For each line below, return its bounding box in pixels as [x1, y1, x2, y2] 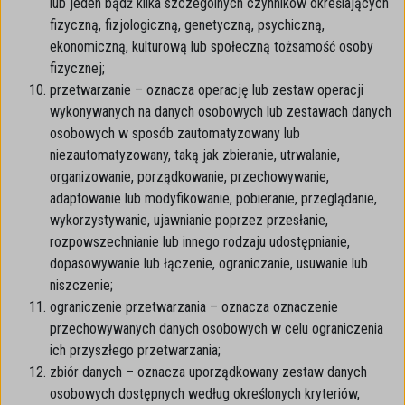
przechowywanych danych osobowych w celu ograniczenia [50, 320, 383, 337]
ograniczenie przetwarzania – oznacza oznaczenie [50, 298, 338, 316]
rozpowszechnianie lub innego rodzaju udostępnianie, [50, 233, 350, 250]
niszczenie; [50, 277, 113, 294]
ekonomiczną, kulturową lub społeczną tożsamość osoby [50, 38, 373, 55]
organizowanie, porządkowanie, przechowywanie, [50, 168, 329, 185]
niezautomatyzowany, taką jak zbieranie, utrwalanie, [50, 146, 340, 164]
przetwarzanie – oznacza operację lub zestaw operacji [50, 81, 363, 99]
